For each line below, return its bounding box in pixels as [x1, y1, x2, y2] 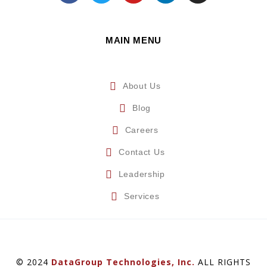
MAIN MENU [105, 35, 162, 46]
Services [123, 191, 160, 201]
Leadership [118, 169, 165, 179]
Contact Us [119, 147, 165, 157]
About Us [122, 81, 161, 91]
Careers [125, 125, 159, 135]
